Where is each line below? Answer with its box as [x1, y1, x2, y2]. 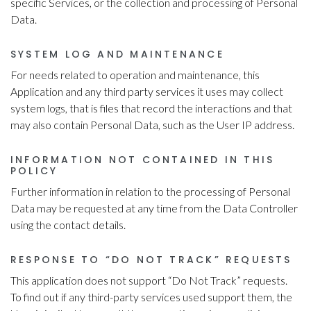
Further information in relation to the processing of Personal [10, 185, 290, 199]
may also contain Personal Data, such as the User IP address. [10, 118, 294, 132]
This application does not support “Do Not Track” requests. [10, 274, 287, 287]
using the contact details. [10, 218, 126, 232]
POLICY [10, 164, 58, 178]
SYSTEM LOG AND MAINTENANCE [10, 47, 224, 62]
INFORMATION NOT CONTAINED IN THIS [10, 153, 275, 167]
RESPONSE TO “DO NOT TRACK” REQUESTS [10, 253, 292, 267]
